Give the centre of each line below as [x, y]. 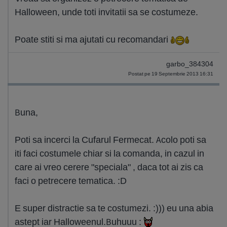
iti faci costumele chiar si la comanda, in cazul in [109, 153]
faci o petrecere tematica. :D [71, 181]
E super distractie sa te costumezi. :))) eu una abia [114, 208]
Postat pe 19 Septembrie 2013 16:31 [171, 74]
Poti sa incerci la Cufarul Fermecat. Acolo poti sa [110, 140]
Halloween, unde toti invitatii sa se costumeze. [106, 12]
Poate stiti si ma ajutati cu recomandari [92, 39]
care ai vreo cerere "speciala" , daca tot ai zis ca [109, 167]
